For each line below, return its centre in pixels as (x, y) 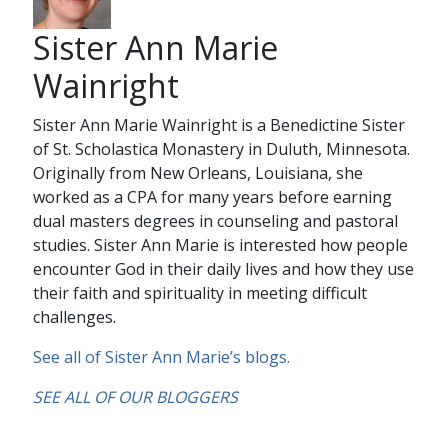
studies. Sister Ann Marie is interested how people (220, 245)
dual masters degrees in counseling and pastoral (215, 221)
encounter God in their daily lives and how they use (223, 269)
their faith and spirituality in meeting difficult (199, 293)
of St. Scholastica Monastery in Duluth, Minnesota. (221, 149)
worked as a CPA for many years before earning (212, 197)
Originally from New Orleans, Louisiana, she (197, 173)
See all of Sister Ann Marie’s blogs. (161, 357)
